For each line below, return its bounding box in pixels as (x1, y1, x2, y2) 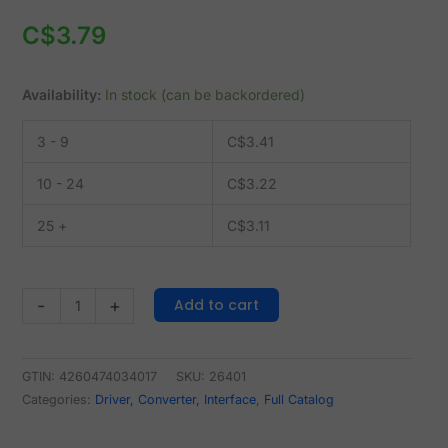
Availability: (21, 85, 101, 103)
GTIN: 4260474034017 (21, 369, 157, 385)
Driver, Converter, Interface (94, 392, 256, 408)
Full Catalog (263, 392, 334, 408)
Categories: (21, 392, 95, 408)
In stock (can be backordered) (104, 85, 305, 103)
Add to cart (174, 294, 260, 315)
